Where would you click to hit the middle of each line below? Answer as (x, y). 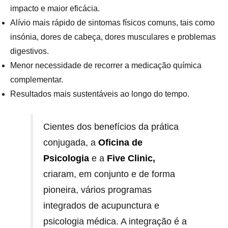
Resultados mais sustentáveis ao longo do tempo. (100, 94)
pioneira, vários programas (97, 190)
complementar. (37, 80)
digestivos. (30, 51)
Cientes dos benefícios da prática (111, 127)
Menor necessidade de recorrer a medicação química (106, 66)
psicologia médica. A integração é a (115, 222)
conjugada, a (71, 143)
